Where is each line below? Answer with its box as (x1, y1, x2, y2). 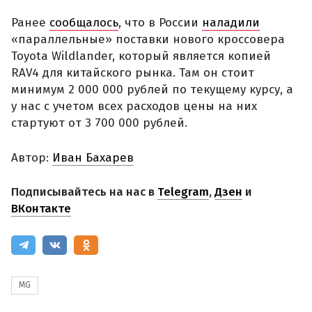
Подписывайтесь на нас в (11, 19, 157, 35)
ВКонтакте (11, 36, 71, 52)
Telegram (157, 19, 209, 35)
